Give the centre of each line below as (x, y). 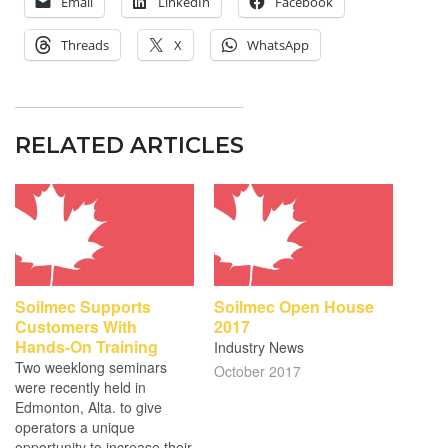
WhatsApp (278, 44)
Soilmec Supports (83, 306)
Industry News (259, 346)
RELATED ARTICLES (129, 145)
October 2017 (257, 370)
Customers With (76, 326)
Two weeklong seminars (91, 366)
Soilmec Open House (294, 306)
